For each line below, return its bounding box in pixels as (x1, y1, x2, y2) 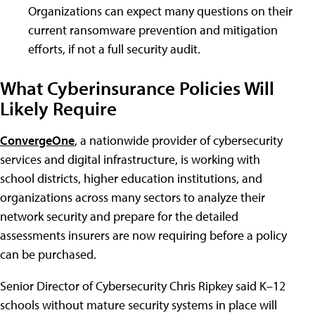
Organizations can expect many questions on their (28, 3, 292, 20)
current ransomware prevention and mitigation (28, 22, 278, 39)
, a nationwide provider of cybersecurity (75, 132, 283, 149)
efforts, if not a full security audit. (28, 41, 200, 58)
